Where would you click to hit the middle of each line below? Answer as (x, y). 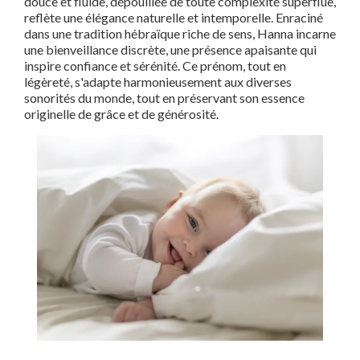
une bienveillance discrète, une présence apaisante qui (170, 49)
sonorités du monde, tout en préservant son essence (164, 98)
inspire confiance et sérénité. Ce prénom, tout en (155, 65)
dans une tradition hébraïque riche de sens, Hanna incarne (180, 33)
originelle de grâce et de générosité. (121, 114)
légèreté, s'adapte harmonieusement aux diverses (158, 82)
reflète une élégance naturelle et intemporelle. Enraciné (174, 17)
